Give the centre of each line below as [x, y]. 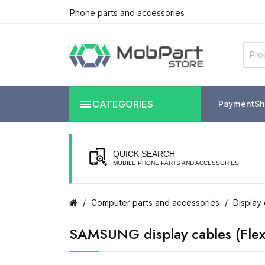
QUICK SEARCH [144, 153]
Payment [236, 104]
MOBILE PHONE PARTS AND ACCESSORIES [176, 163]
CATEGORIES [123, 104]
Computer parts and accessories [155, 202]
